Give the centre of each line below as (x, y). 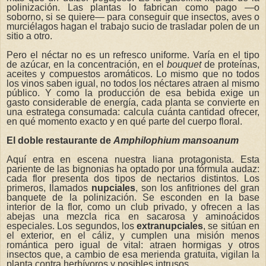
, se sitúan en (232, 226)
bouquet (184, 65)
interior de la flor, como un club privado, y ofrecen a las (133, 207)
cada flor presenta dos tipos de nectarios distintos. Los (133, 178)
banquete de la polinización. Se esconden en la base (133, 197)
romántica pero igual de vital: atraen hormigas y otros (133, 245)
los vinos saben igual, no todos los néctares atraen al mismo (133, 84)
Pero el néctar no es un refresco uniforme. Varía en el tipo (133, 55)
